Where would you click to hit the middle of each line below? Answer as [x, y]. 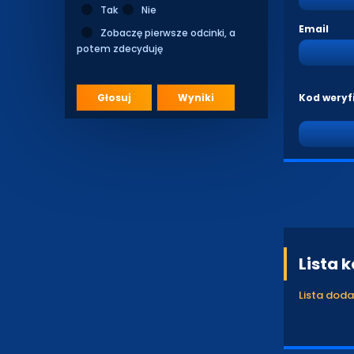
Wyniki [196, 98]
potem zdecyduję [120, 49]
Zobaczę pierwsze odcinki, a [168, 33]
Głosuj [114, 98]
